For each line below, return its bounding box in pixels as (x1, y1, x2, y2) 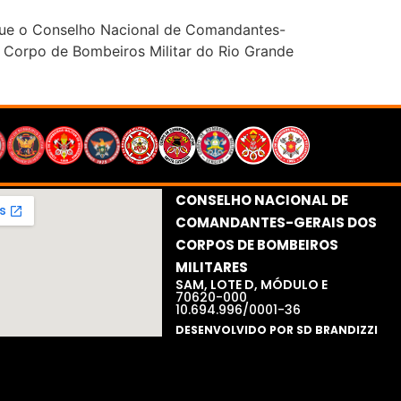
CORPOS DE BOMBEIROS (175, 235, 338, 255)
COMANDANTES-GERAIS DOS (175, 213, 377, 233)
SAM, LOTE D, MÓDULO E (175, 276, 328, 294)
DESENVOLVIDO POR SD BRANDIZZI (175, 322, 378, 338)
